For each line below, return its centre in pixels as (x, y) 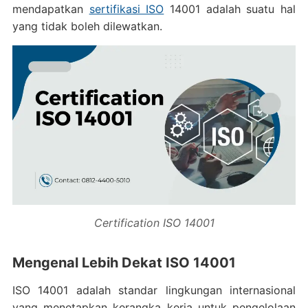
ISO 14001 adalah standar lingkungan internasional (154, 290)
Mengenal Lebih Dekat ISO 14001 (124, 262)
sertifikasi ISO (126, 9)
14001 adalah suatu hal (230, 9)
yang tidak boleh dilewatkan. (87, 26)
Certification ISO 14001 (154, 222)
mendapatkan (51, 9)
